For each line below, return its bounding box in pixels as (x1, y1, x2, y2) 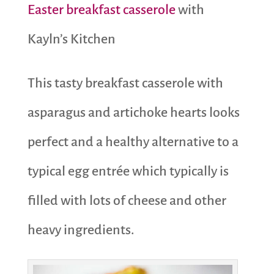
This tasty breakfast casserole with (27, 76, 223, 91)
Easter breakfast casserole (27, 2, 176, 18)
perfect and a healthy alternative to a (27, 135, 239, 150)
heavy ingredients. (27, 223, 135, 238)
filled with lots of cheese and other (27, 193, 226, 209)
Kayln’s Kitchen (27, 32, 116, 47)
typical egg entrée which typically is (27, 164, 229, 179)
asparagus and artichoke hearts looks (27, 105, 240, 120)
